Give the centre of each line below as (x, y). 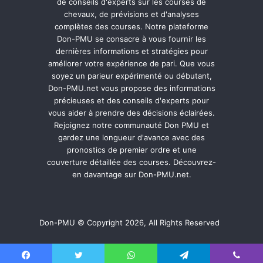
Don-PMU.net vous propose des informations (131, 88)
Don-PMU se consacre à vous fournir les (131, 38)
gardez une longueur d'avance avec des (131, 137)
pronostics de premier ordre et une (131, 149)
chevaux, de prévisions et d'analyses (131, 14)
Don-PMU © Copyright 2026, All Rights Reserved (131, 222)
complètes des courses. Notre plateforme (131, 26)
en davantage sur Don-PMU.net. (131, 174)
